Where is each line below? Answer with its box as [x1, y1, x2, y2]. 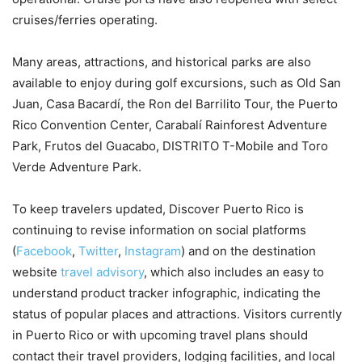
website [12, 264, 57, 280]
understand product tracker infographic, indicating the [12, 285, 321, 301]
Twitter [78, 243, 118, 259]
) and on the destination [181, 243, 316, 259]
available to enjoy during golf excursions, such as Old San [12, 75, 341, 91]
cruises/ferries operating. [12, 12, 158, 28]
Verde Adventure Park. [12, 159, 141, 175]
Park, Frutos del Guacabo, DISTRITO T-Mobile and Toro [12, 138, 328, 154]
